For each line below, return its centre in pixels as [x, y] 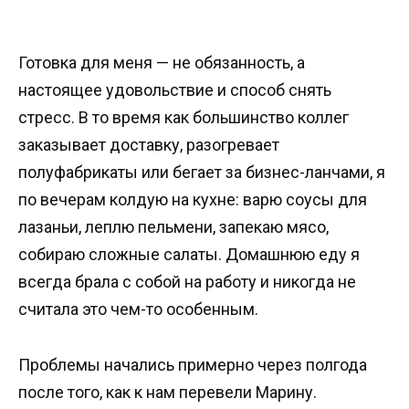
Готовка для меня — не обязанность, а [162, 63]
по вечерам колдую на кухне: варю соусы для [193, 200]
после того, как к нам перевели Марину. [168, 392]
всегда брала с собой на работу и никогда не [187, 282]
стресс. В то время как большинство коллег [184, 118]
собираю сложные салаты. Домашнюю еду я [189, 255]
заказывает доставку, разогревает [149, 145]
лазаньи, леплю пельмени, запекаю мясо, [173, 227]
